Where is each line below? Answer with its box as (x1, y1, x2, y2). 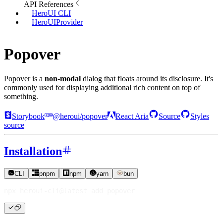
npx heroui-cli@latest (4, 187, 91, 195)
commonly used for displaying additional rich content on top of (4, 83, 200, 92)
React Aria (115, 111, 149, 120)
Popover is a (4, 74, 45, 83)
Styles (190, 111, 209, 120)
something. (4, 92, 38, 101)
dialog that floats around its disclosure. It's (81, 74, 213, 83)
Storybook (12, 111, 45, 120)
